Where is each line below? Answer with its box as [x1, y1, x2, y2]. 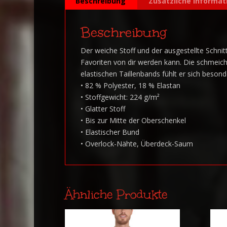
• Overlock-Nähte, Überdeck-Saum [80, 138, 193, 148]
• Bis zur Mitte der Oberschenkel [80, 115, 186, 125]
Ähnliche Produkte [64, 186, 167, 202]
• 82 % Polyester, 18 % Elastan [80, 80, 180, 90]
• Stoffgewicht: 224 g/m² [80, 92, 160, 102]
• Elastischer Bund [80, 127, 139, 137]
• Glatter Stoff [80, 103, 125, 113]
